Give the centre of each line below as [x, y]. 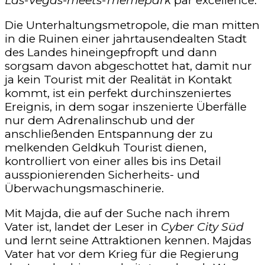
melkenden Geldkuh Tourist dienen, [106, 147]
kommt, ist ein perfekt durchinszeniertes [118, 93]
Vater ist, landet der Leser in [83, 227]
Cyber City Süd [202, 227]
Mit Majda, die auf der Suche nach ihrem [117, 213]
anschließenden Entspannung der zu [109, 134]
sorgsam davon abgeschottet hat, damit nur [128, 66]
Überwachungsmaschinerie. [84, 188]
